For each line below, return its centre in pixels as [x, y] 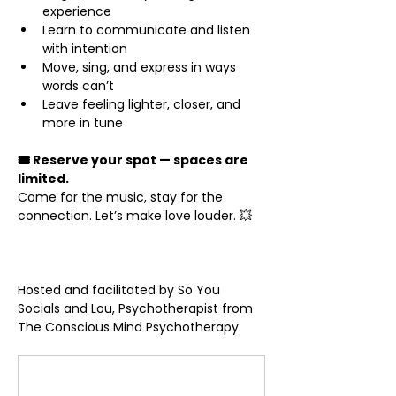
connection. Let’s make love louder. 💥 [135, 216]
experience [77, 11]
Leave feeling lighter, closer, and [143, 104]
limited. [43, 179]
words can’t [78, 86]
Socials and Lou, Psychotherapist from [137, 308]
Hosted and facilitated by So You [121, 290]
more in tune [83, 123]
